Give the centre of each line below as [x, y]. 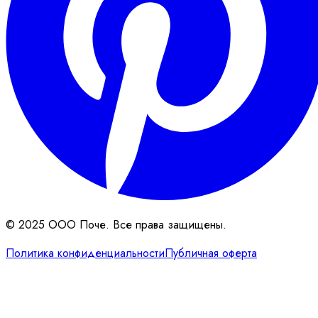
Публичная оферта [211, 253]
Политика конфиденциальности [85, 253]
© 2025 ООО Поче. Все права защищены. [116, 225]
